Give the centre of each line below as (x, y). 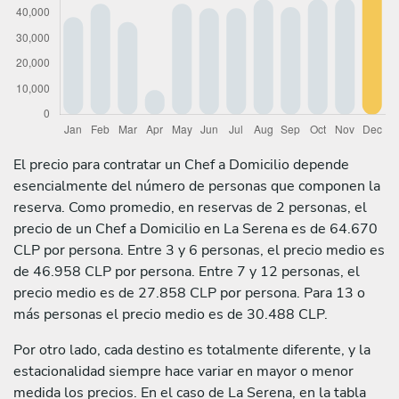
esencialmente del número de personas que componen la (197, 186)
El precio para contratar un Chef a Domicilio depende (181, 164)
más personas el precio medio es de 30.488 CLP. (171, 314)
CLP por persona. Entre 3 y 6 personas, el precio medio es (199, 250)
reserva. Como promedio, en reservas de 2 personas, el (190, 207)
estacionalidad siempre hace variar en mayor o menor (183, 371)
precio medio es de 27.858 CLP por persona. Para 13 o (189, 293)
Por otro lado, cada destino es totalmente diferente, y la (192, 350)
